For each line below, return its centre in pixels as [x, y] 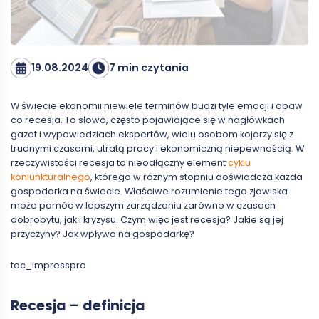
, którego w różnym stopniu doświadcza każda [197, 177]
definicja [114, 305]
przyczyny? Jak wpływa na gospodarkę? [103, 234]
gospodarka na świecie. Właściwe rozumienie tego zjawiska [149, 191]
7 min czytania [148, 68]
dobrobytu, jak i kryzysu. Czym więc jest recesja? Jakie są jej [147, 219]
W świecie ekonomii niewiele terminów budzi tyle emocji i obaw [157, 105]
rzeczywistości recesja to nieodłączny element [119, 162]
